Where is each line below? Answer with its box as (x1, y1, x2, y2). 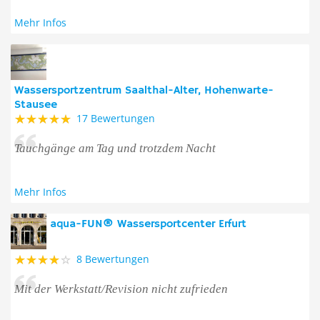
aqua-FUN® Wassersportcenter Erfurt (50, 217, 246, 231)
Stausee (14, 98, 57, 112)
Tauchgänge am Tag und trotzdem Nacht (14, 141, 216, 155)
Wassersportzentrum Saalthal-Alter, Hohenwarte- (14, 84, 274, 98)
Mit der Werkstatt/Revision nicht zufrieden (14, 282, 228, 296)
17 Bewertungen (76, 111, 155, 125)
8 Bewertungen (76, 252, 149, 266)
